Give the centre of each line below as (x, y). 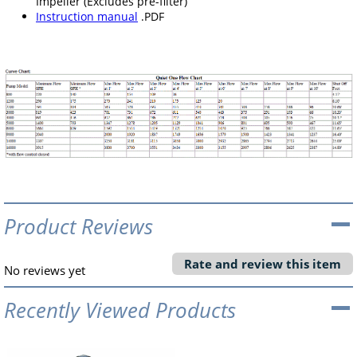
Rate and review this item (263, 264)
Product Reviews (78, 227)
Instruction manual (87, 17)
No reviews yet (45, 271)
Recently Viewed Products (120, 310)
